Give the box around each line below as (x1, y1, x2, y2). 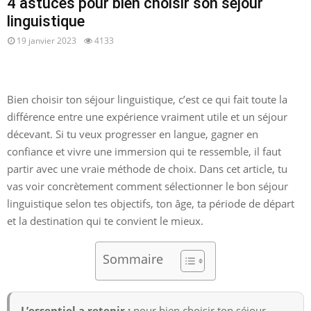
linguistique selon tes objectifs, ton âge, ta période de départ (7, 196, 294, 210)
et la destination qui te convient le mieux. (7, 213, 203, 228)
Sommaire (103, 250, 163, 267)
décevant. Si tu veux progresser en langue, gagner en (7, 126, 258, 141)
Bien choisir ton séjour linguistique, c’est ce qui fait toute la (7, 92, 287, 106)
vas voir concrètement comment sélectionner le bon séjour (7, 178, 288, 193)
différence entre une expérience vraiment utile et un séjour (7, 109, 287, 124)
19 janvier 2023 (17, 35, 76, 47)
